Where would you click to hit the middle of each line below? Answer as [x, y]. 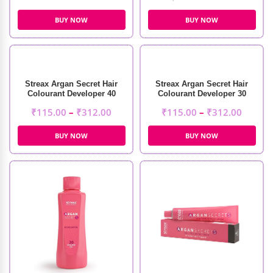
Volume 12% [71, 103]
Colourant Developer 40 [71, 94]
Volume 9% [202, 103]
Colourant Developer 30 [202, 94]
